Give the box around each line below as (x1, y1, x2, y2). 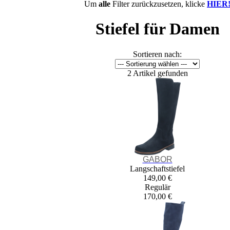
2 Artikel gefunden (127, 68, 188, 78)
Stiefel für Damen (95, 20, 220, 39)
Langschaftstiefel (130, 164, 185, 173)
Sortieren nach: (133, 49, 182, 59)
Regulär (144, 182, 170, 191)
